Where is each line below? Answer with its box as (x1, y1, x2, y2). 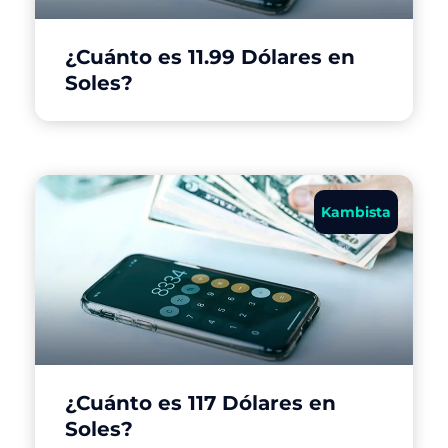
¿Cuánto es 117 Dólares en (65, 390, 336, 415)
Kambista (321, 202, 391, 221)
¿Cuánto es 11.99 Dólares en (65, 44, 355, 69)
